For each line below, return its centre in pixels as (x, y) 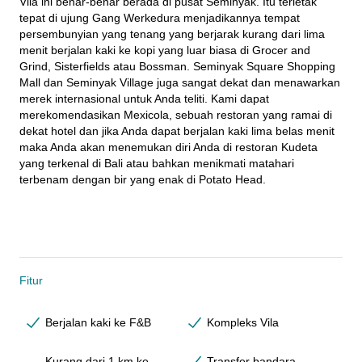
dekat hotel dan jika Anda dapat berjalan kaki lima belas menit (177, 130)
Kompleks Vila (243, 322)
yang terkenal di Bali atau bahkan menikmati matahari (157, 163)
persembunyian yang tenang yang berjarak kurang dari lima (172, 34)
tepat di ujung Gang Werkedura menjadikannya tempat (160, 17)
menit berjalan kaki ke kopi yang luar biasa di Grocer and (165, 50)
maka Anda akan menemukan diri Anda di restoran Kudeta (168, 147)
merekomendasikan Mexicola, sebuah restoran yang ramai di (176, 114)
